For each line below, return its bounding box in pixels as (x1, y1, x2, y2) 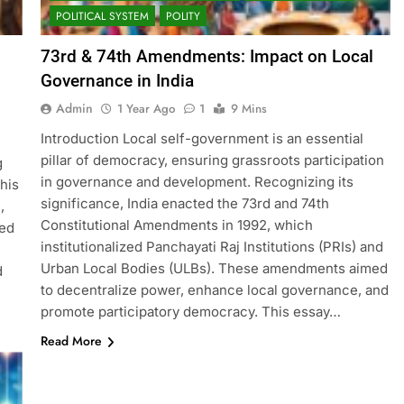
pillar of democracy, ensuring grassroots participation (40, 151, 384, 170)
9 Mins (230, 100, 267, 118)
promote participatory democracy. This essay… (40, 303, 341, 321)
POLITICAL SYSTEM (55, 8, 149, 25)
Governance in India (40, 70, 194, 92)
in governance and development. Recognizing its (40, 173, 353, 191)
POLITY (165, 8, 200, 25)
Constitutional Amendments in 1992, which (40, 216, 313, 234)
